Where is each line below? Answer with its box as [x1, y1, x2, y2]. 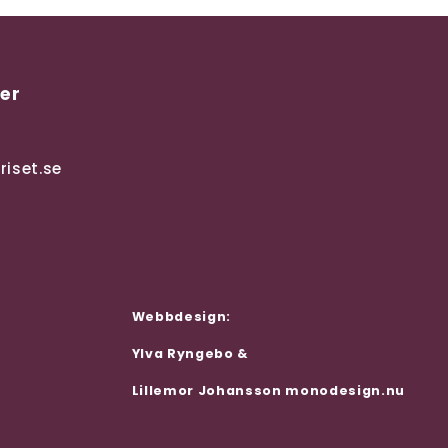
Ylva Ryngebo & [131, 345, 248, 362]
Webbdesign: [131, 308, 231, 325]
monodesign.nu [285, 382, 406, 399]
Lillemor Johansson [131, 382, 286, 399]
